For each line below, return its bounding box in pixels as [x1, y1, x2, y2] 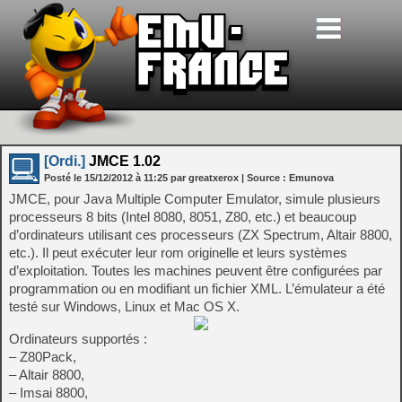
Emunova [289, 172, 334, 183]
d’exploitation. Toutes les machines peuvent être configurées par [9, 263, 382, 278]
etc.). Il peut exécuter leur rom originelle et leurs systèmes [9, 245, 347, 260]
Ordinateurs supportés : [9, 331, 147, 346]
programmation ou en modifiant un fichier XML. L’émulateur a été [9, 281, 385, 296]
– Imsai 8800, [9, 385, 88, 400]
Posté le [44, 172, 84, 183]
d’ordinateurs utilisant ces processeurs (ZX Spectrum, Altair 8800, [9, 227, 392, 242]
